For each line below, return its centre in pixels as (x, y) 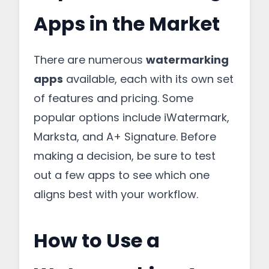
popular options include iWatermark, (131, 117)
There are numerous (90, 60)
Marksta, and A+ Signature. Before (125, 137)
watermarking (187, 60)
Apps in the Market (127, 24)
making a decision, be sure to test (125, 156)
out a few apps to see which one (122, 175)
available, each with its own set (148, 79)
